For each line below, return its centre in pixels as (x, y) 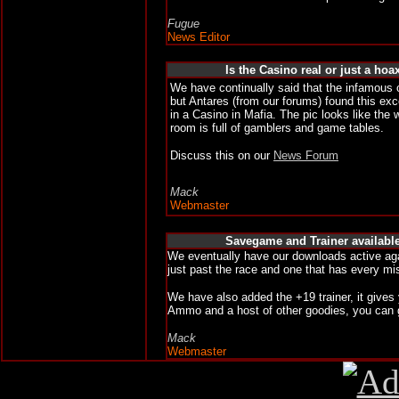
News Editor (199, 37)
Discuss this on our (222, 155)
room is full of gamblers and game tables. (277, 128)
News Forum (306, 155)
